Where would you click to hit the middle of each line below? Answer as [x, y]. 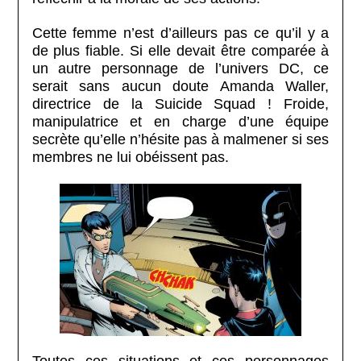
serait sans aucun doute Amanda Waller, [180, 86]
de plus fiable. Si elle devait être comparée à [180, 50]
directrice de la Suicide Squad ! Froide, [180, 104]
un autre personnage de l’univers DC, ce [180, 68]
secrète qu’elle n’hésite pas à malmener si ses [180, 139]
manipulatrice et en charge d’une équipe [180, 121]
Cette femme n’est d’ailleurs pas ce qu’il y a [180, 33]
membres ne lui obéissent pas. [130, 157]
